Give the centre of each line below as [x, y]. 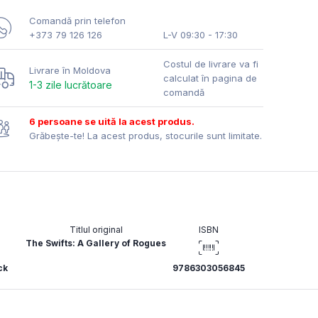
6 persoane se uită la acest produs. [112, 122]
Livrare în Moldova [70, 71]
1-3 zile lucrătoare [71, 85]
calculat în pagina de [210, 78]
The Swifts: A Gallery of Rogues [96, 243]
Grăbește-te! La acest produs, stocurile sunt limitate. [146, 136]
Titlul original [96, 230]
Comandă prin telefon [77, 21]
